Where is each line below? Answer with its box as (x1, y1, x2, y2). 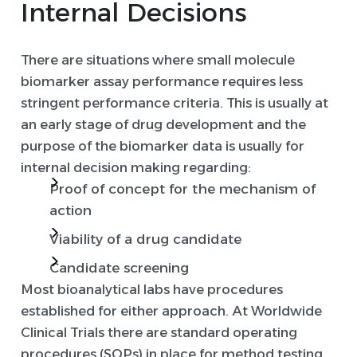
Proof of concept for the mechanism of (49, 181, 316, 198)
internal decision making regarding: (21, 159, 251, 176)
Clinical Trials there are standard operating (21, 324, 297, 341)
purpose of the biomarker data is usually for (21, 138, 304, 155)
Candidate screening (49, 260, 189, 277)
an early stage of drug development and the (21, 116, 306, 133)
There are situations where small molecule (21, 52, 295, 69)
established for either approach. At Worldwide (21, 303, 322, 320)
